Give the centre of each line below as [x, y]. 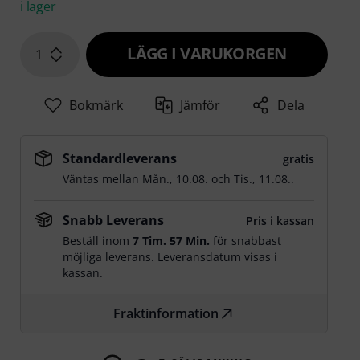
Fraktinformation [166, 314]
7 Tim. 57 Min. [172, 241]
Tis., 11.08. [263, 179]
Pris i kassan [280, 221]
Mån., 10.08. [176, 179]
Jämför [200, 106]
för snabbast [246, 241]
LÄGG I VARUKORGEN [207, 54]
